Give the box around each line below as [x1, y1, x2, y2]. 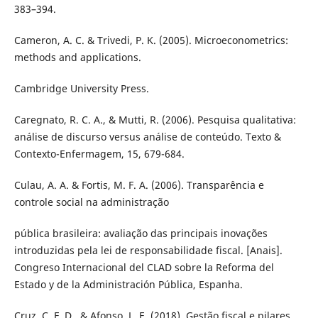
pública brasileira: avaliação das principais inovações [13, 226, 268, 241]
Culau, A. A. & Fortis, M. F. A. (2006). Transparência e [13, 178, 264, 192]
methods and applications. [13, 50, 141, 65]
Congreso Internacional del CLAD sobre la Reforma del [13, 261, 274, 275]
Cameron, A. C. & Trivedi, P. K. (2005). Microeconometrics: [13, 33, 288, 48]
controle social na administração [13, 195, 169, 209]
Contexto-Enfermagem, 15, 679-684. [13, 147, 185, 161]
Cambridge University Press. [13, 82, 149, 96]
